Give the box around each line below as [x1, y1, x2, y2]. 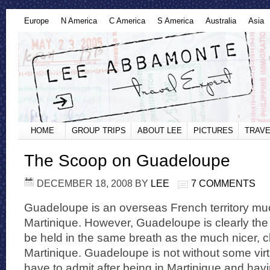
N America [61, 16, 97, 25]
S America [157, 16, 193, 25]
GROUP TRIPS [72, 126, 126, 135]
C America [109, 16, 145, 25]
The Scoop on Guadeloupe [24, 151, 230, 170]
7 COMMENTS [191, 178, 256, 189]
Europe [24, 16, 49, 25]
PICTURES [193, 126, 233, 135]
